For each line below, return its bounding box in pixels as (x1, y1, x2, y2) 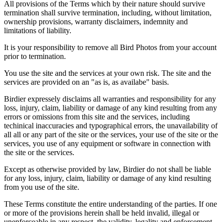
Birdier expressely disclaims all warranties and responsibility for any (4, 94, 216, 103)
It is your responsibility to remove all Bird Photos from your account (4, 43, 217, 52)
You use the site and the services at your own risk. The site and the (4, 68, 211, 77)
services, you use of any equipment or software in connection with (4, 139, 211, 148)
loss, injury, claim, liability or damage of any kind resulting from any (4, 103, 217, 112)
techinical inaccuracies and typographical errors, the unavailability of (4, 121, 218, 130)
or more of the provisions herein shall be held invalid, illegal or (4, 208, 199, 217)
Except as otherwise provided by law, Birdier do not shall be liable (4, 165, 211, 173)
